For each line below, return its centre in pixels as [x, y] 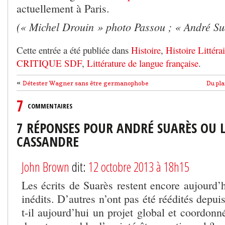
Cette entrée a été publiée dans [74, 50]
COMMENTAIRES [50, 106]
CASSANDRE [48, 141]
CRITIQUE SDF [49, 63]
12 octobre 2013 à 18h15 [139, 166]
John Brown [45, 166]
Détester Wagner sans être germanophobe [86, 83]
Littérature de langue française [141, 63]
